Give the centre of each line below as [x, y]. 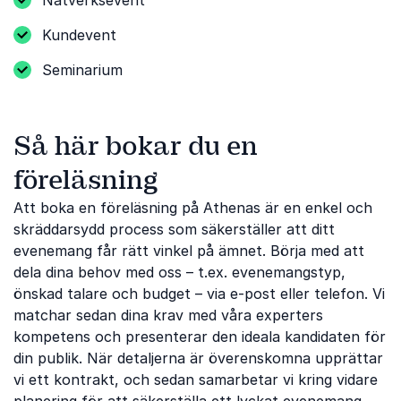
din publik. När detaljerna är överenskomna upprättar [198, 358]
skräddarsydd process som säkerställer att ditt [174, 229]
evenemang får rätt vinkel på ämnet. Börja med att [189, 251]
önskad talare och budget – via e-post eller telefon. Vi [199, 294]
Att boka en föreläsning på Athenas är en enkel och [193, 208]
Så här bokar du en [136, 146]
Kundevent [79, 35]
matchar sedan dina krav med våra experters [168, 315]
